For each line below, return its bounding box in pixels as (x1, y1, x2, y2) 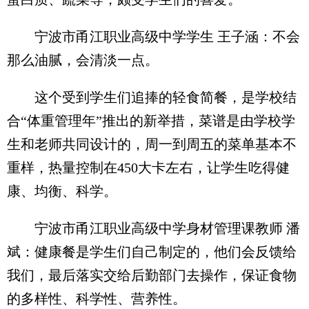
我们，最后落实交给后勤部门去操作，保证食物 (7, 268, 297, 283)
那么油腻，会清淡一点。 (7, 52, 159, 68)
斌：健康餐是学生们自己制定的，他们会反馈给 (7, 244, 297, 259)
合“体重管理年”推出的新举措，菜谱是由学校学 (7, 113, 295, 128)
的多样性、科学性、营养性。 (7, 291, 186, 306)
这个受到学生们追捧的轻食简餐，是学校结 (7, 90, 297, 105)
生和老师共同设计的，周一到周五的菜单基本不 (7, 137, 297, 152)
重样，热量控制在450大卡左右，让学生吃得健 (7, 160, 290, 175)
